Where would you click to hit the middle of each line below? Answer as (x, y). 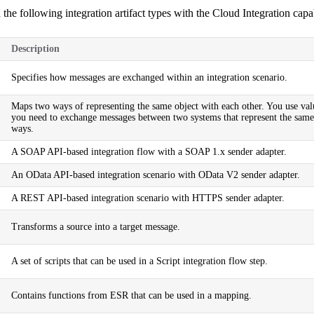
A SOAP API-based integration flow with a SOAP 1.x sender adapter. (149, 151)
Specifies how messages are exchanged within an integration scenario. (149, 77)
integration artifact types (118, 13)
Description (35, 48)
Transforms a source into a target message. (96, 226)
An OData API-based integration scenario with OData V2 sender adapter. (156, 175)
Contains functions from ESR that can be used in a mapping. (131, 295)
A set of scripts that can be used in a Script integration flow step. (139, 261)
